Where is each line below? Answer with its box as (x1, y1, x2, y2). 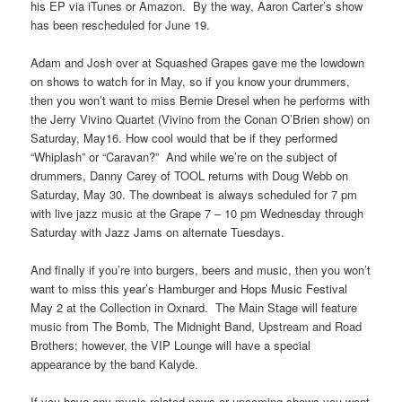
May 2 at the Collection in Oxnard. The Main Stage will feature (31, 299, 358, 317)
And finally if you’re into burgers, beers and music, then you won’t (31, 261, 371, 279)
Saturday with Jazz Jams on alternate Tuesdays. (31, 223, 285, 241)
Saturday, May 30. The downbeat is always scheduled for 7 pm (31, 186, 358, 204)
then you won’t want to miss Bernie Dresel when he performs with (31, 92, 371, 109)
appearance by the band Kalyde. (31, 355, 199, 373)
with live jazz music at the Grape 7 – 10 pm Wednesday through (31, 205, 364, 223)
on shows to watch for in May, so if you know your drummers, (31, 73, 351, 91)
